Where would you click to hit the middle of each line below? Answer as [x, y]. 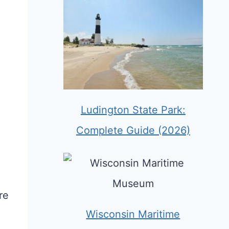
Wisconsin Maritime [133, 214]
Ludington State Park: [133, 110]
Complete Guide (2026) [133, 131]
